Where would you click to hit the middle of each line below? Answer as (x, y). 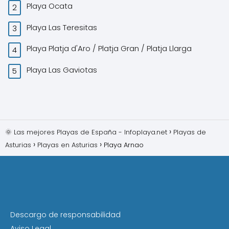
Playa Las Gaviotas (63, 70)
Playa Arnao (125, 145)
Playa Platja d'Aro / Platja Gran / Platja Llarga (110, 49)
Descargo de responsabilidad (65, 215)
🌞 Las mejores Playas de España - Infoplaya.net (86, 132)
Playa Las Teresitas (63, 27)
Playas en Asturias (67, 145)
